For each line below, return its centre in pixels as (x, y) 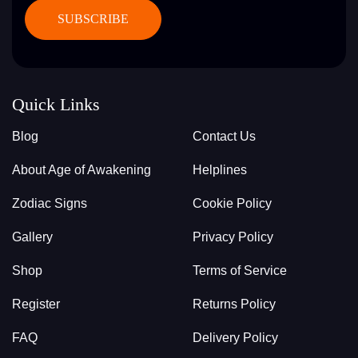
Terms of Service (239, 271)
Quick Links (56, 105)
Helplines (219, 170)
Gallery (32, 237)
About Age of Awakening (82, 170)
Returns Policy (234, 304)
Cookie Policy (232, 204)
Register (36, 304)
